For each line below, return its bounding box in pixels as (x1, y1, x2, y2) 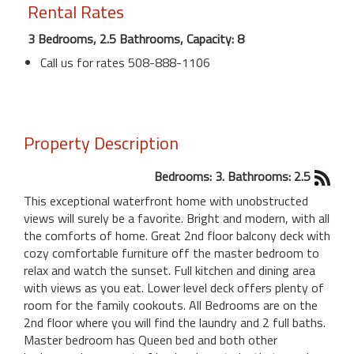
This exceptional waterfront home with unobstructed (24, 190, 308, 210)
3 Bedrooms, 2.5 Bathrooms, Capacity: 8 (28, 28, 244, 48)
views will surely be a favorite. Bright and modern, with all (24, 208, 330, 228)
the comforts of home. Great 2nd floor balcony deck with (24, 225, 330, 245)
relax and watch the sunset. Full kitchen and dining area (24, 260, 315, 280)
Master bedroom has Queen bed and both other (24, 330, 277, 349)
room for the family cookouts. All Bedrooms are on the (24, 295, 318, 314)
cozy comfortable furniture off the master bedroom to (24, 243, 319, 262)
